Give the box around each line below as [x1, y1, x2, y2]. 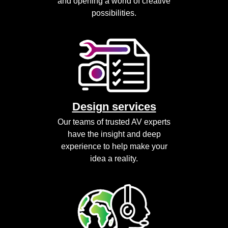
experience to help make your [61, 142, 167, 151]
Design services [72, 100, 156, 113]
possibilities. [92, 9, 136, 18]
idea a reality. [90, 154, 138, 163]
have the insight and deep [67, 130, 161, 139]
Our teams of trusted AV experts [58, 118, 170, 127]
